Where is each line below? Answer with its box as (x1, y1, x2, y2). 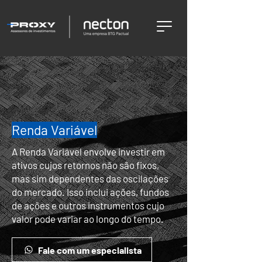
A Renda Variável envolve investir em (12, 146, 165, 157)
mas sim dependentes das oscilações (12, 173, 168, 184)
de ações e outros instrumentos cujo (12, 199, 164, 211)
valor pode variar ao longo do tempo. (12, 213, 164, 225)
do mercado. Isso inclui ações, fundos (12, 186, 169, 198)
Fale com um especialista (37, 244, 142, 256)
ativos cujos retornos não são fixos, (12, 159, 159, 171)
